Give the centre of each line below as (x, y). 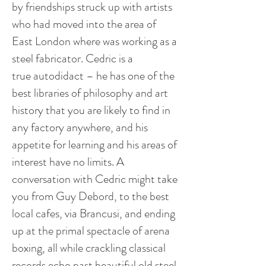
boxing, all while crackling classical (89, 248)
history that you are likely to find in (91, 110)
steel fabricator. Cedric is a (72, 58)
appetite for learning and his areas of (94, 145)
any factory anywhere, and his (80, 127)
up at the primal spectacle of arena (91, 231)
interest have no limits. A (68, 162)
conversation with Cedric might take (95, 179)
